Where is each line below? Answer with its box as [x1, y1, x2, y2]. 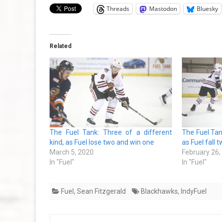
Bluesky [197, 4, 218, 13]
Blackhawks [141, 187, 178, 196]
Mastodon [149, 4, 177, 13]
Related [50, 43, 71, 50]
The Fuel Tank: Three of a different [50, 128, 172, 137]
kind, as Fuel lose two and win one [50, 138, 154, 147]
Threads [107, 4, 129, 13]
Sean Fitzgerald [77, 187, 126, 196]
